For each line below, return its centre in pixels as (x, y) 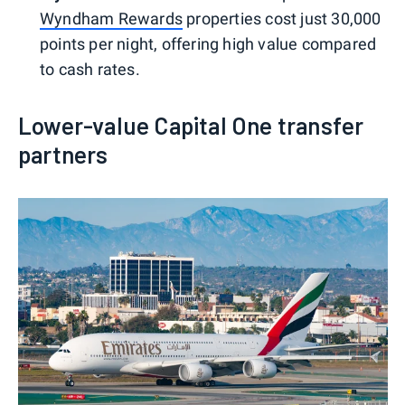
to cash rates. (90, 70)
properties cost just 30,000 (282, 19)
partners (63, 155)
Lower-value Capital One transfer (191, 126)
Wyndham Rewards (111, 19)
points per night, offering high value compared (208, 44)
